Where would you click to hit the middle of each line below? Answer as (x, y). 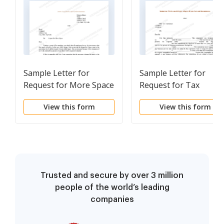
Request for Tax (169, 85)
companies (112, 200)
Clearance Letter (170, 97)
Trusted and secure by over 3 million (112, 176)
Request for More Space (69, 85)
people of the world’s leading (112, 188)
